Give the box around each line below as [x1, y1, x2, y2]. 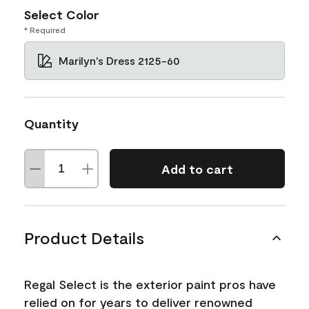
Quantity [24, 116, 79, 131]
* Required [24, 25, 66, 34]
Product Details [24, 228, 144, 248]
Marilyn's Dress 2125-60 [59, 54, 180, 67]
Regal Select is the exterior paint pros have [24, 277, 276, 292]
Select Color [24, 7, 99, 22]
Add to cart [161, 161, 233, 177]
